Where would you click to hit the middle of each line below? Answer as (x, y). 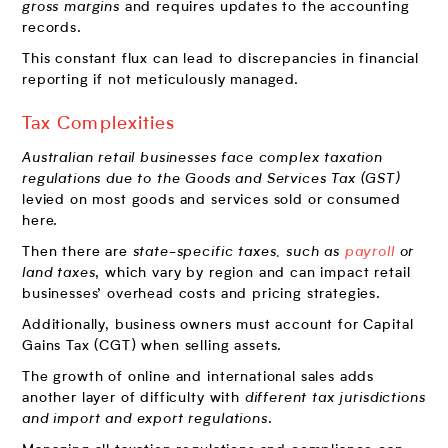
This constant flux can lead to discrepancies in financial (220, 58)
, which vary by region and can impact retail (253, 272)
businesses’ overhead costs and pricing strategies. (201, 293)
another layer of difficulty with (133, 397)
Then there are (77, 251)
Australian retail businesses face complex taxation (202, 157)
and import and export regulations (145, 418)
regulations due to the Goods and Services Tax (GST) (211, 178)
